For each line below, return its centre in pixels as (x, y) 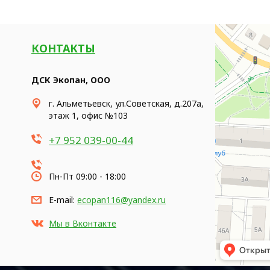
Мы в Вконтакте (83, 223)
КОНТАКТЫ (63, 48)
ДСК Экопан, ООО (71, 80)
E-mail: (63, 200)
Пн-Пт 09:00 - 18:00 (87, 176)
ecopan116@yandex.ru (121, 200)
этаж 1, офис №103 (88, 115)
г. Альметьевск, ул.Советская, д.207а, (126, 103)
